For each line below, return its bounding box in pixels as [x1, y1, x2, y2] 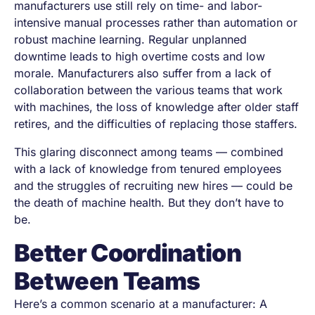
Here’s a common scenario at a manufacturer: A [14, 297, 267, 311]
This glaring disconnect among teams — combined [14, 145, 283, 159]
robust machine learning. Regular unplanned [14, 32, 247, 46]
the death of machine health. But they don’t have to [14, 195, 284, 210]
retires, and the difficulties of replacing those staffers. [14, 117, 297, 131]
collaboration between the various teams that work [14, 83, 283, 97]
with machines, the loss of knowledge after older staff [14, 100, 299, 114]
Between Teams [14, 266, 200, 295]
